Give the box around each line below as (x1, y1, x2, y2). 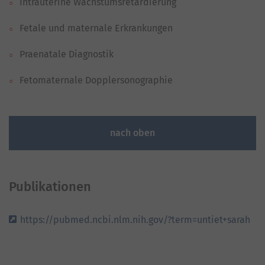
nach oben (110, 127, 155, 139)
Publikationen (9, 179, 91, 195)
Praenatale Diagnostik (20, 49, 114, 60)
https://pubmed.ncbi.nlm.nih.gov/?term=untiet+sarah (20, 214, 250, 226)
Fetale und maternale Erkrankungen (20, 22, 173, 34)
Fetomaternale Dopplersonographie (20, 75, 173, 86)
